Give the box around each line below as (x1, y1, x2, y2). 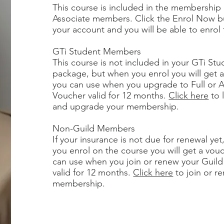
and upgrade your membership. (52, 101, 179, 112)
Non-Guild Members (52, 123, 135, 134)
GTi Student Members (52, 46, 141, 57)
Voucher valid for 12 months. (52, 90, 169, 101)
